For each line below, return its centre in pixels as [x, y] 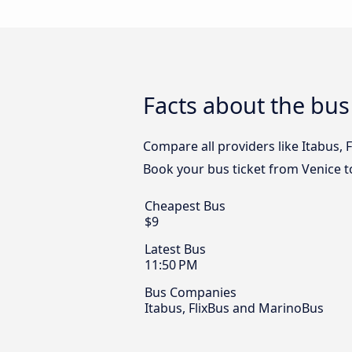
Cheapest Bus [185, 206]
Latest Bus [175, 249]
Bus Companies [191, 293]
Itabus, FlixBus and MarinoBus [234, 308]
